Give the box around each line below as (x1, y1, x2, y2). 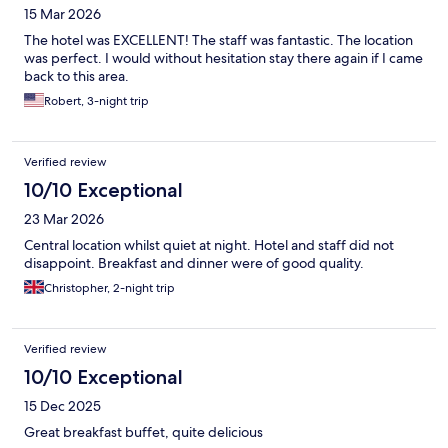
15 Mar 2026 (24, 4, 101, 23)
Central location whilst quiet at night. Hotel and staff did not (24, 235, 394, 254)
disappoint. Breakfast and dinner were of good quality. (24, 253, 364, 272)
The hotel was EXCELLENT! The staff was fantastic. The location (24, 30, 413, 49)
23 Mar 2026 (24, 209, 104, 228)
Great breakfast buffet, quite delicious (24, 422, 263, 441)
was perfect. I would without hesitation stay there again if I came (24, 48, 423, 67)
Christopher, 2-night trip (44, 279, 175, 296)
